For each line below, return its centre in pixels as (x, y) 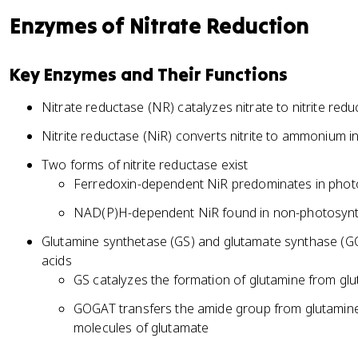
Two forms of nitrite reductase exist (145, 165)
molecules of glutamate (141, 328)
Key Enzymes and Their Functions (149, 74)
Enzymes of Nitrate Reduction (159, 26)
